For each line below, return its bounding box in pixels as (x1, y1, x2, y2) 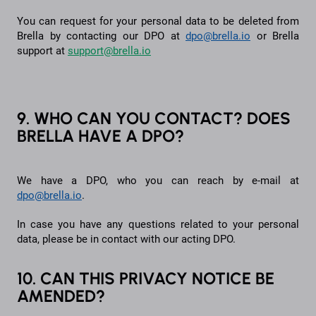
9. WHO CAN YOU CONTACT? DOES (17, 108, 291, 129)
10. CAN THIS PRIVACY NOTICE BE (17, 267, 274, 288)
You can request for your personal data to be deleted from (17, 14, 299, 28)
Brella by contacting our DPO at (17, 29, 186, 42)
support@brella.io (68, 44, 151, 57)
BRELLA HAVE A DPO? (17, 126, 184, 147)
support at (17, 44, 68, 57)
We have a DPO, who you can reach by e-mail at (17, 174, 299, 188)
